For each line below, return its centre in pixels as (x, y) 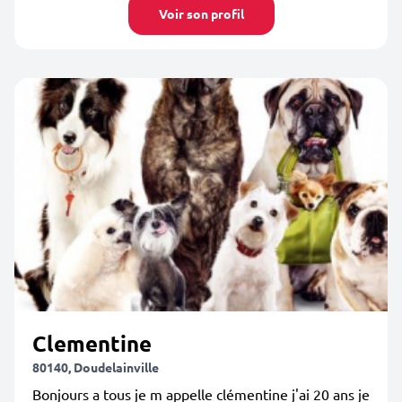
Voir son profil (201, 13)
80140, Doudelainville (96, 367)
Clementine (92, 343)
